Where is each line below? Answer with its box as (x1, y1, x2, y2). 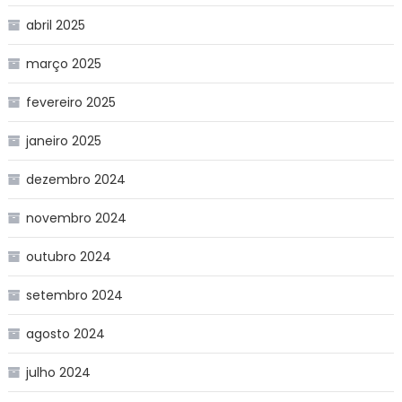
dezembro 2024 (25, 170, 126, 188)
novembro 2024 (25, 208, 127, 227)
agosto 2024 (25, 324, 105, 343)
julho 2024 (25, 363, 91, 381)
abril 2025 (25, 15, 85, 34)
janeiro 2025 (25, 131, 101, 150)
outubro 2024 (25, 247, 111, 266)
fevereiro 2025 (25, 92, 116, 111)
